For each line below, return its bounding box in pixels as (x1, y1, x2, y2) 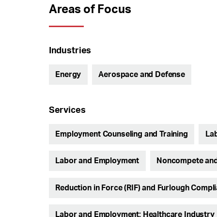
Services (48, 106, 86, 115)
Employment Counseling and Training (55, 130, 188, 138)
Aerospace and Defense (98, 70, 185, 78)
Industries (48, 46, 92, 55)
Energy (55, 70, 81, 78)
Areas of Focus (48, 4, 131, 15)
